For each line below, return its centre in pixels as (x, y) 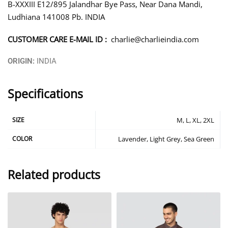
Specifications (45, 94)
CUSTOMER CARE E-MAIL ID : (59, 39)
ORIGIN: (22, 61)
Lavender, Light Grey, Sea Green (166, 139)
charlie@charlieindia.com (155, 39)
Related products (54, 175)
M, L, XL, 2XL (195, 120)
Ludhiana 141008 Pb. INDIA (56, 17)
